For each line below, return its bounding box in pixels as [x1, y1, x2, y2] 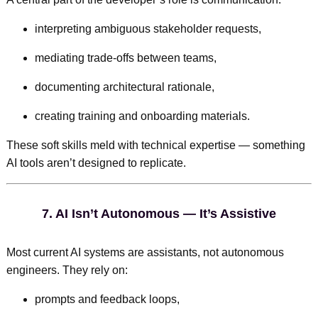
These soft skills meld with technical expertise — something [6, 138, 305, 151]
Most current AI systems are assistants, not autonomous [6, 246, 284, 258]
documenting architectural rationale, [34, 80, 214, 93]
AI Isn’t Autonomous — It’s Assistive [55, 206, 276, 221]
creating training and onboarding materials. [34, 109, 250, 122]
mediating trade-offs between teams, [34, 51, 216, 64]
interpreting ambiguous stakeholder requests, [34, 22, 261, 35]
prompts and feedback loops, [34, 292, 180, 305]
